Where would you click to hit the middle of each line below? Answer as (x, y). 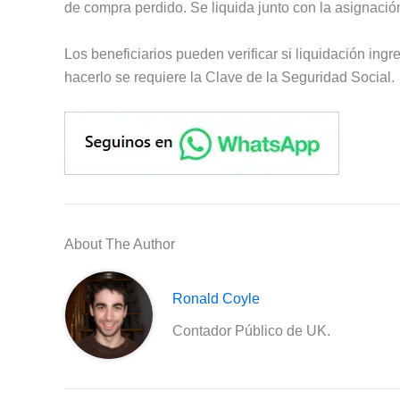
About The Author (120, 245)
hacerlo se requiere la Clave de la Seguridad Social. (229, 77)
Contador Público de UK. (252, 331)
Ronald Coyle (217, 299)
